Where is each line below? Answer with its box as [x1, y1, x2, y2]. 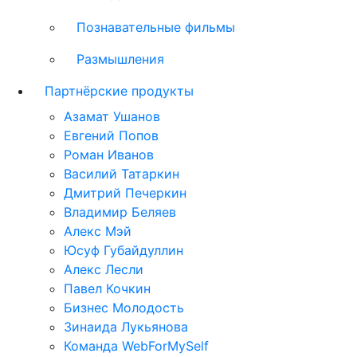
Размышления [76, 51, 164, 67]
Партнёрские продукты [45, 83, 194, 99]
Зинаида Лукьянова [64, 319, 188, 335]
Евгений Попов [64, 127, 159, 143]
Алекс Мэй [64, 223, 131, 239]
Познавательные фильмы [76, 19, 235, 35]
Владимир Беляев [64, 204, 176, 220]
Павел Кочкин [64, 280, 151, 296]
